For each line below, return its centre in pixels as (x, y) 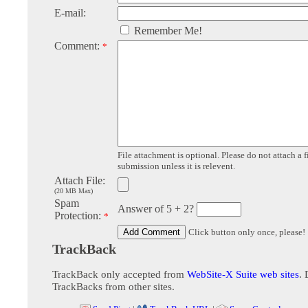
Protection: (79, 216)
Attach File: (80, 181)
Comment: (78, 46)
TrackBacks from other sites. (113, 287)
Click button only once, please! (247, 232)
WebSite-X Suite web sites (243, 274)
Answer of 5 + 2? (157, 209)
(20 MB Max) (74, 191)
